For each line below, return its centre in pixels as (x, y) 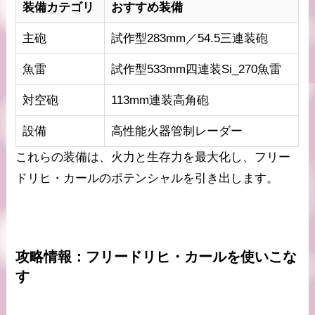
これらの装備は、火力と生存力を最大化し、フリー (153, 157)
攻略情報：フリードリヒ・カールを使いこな (156, 256)
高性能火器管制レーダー (176, 131)
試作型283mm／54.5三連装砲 (189, 39)
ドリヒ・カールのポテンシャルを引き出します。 (147, 179)
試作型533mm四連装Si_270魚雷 (196, 70)
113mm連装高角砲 (160, 101)
